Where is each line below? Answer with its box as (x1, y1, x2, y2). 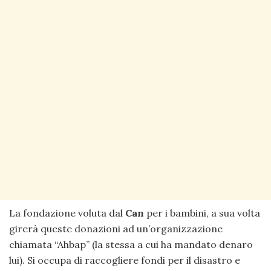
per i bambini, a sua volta (144, 206, 260, 219)
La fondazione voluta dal (9, 206, 123, 219)
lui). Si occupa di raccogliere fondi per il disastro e (9, 253, 240, 266)
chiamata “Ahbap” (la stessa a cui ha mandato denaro (9, 238, 253, 250)
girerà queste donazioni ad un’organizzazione (9, 222, 223, 235)
